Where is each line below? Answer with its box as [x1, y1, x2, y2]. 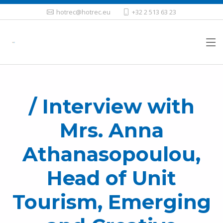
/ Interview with [28, 94, 195, 118]
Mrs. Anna [59, 118, 164, 142]
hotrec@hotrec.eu [56, 7, 111, 16]
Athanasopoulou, [22, 142, 201, 166]
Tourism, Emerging [12, 190, 211, 214]
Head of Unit [47, 166, 176, 190]
